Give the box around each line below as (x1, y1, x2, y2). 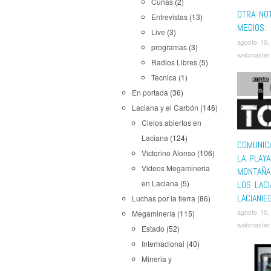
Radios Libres (151, 57, 197, 67)
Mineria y (142, 253, 172, 264)
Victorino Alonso (142, 148, 195, 158)
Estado (142, 223, 165, 233)
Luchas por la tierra (132, 193, 195, 203)
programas (151, 42, 187, 52)
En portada (132, 87, 168, 97)
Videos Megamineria (142, 163, 210, 173)
